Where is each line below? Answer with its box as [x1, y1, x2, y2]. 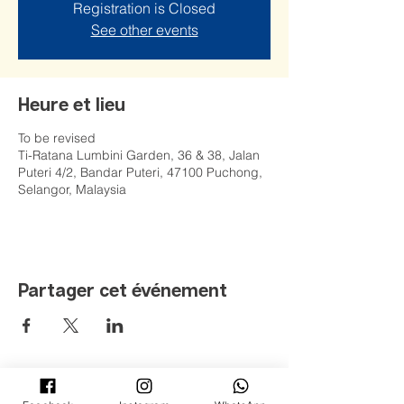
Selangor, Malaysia [18, 181, 126, 197]
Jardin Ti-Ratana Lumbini [96, 382, 257, 397]
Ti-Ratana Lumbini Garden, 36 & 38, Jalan [18, 147, 260, 163]
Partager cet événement [18, 279, 227, 300]
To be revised [18, 130, 96, 146]
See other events [90, 21, 198, 39]
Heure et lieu [18, 93, 125, 115]
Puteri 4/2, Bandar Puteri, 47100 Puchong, [18, 164, 262, 180]
